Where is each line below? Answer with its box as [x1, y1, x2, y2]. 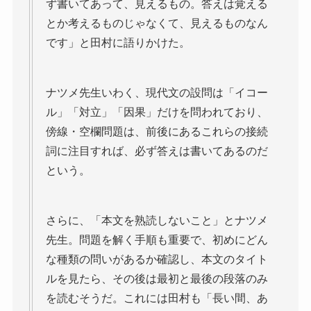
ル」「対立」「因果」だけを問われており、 [45, 106, 268, 118]
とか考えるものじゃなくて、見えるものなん [45, 17, 268, 29]
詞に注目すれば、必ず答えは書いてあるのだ [45, 144, 268, 157]
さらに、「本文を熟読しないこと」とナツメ [45, 214, 268, 226]
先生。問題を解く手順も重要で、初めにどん [45, 233, 268, 246]
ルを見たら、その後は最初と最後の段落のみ [45, 272, 268, 285]
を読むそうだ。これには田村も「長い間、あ [45, 292, 268, 304]
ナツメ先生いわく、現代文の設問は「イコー [45, 86, 268, 99]
